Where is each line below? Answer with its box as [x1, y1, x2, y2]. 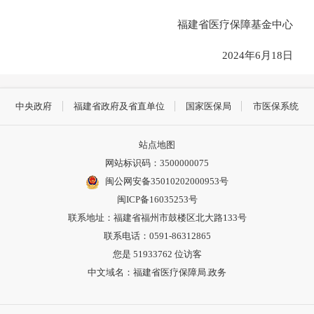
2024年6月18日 [201, 49, 293, 62]
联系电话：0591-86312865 [103, 231, 211, 242]
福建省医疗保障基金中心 [156, 18, 293, 31]
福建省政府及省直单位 [73, 100, 165, 111]
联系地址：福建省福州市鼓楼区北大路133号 [67, 212, 247, 224]
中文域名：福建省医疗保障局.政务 [88, 267, 226, 278]
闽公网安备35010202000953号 [104, 176, 228, 187]
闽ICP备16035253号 [116, 194, 198, 205]
